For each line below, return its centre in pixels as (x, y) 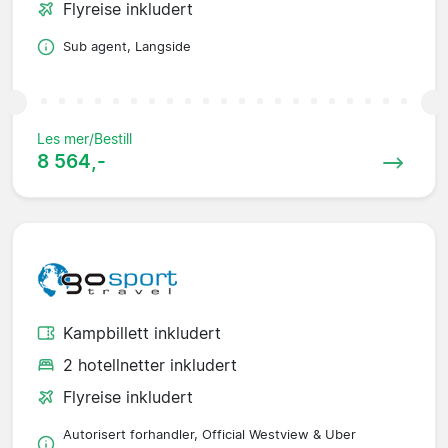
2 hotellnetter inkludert (150, 365)
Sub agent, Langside (127, 47)
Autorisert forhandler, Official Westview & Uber (209, 435)
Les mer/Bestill (84, 139)
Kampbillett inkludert (142, 333)
